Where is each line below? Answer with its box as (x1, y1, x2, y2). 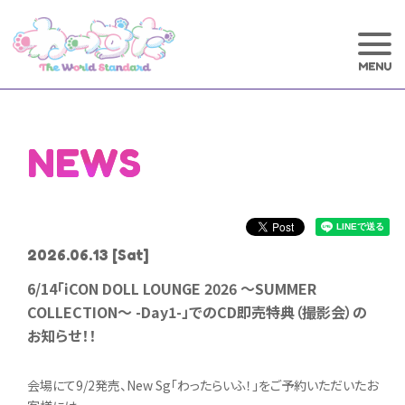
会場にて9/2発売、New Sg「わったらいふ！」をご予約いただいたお (27, 376, 378, 394)
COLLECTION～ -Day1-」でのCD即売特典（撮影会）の (27, 301, 367, 323)
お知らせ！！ (27, 325, 96, 346)
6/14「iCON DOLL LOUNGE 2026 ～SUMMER (27, 278, 316, 299)
